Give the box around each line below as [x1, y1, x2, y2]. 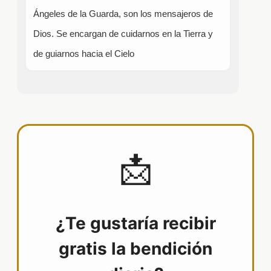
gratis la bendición [59, 238, 212, 260]
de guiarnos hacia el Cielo [33, 48, 135, 59]
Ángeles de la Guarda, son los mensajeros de [33, 8, 214, 19]
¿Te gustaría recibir [55, 213, 216, 234]
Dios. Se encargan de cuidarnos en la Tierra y [33, 28, 214, 39]
